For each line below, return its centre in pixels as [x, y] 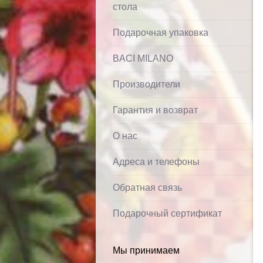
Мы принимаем [146, 250]
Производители [146, 84]
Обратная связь [147, 188]
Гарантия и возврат [155, 110]
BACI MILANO [143, 58]
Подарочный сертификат [167, 213]
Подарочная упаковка [161, 33]
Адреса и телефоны [156, 162]
